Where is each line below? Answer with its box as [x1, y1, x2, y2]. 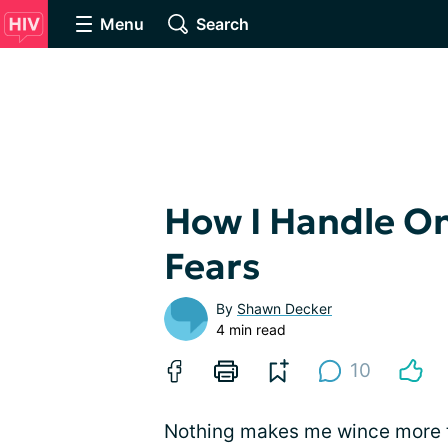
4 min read [216, 321, 286, 338]
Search [196, 14, 249, 34]
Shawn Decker [237, 300, 332, 317]
